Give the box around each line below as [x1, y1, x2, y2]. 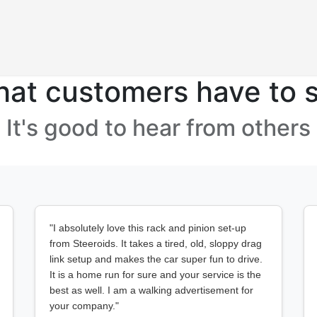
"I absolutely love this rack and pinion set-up [50, 222, 246, 234]
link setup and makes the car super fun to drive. [50, 253, 263, 265]
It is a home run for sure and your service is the [50, 269, 261, 280]
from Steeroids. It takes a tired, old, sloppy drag [50, 238, 262, 249]
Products [237, 43, 286, 57]
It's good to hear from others [6, 114, 311, 142]
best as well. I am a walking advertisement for [50, 284, 253, 296]
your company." [50, 300, 119, 311]
